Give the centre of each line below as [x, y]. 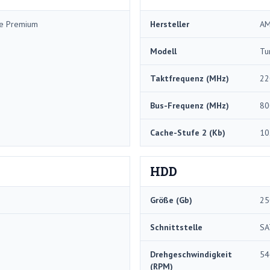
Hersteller [170, 24]
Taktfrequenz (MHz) [190, 78]
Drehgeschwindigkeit [191, 254]
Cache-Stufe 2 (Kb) [188, 132]
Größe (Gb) [171, 200]
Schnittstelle [176, 227]
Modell [163, 51]
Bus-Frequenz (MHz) [190, 105]
